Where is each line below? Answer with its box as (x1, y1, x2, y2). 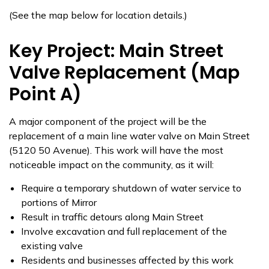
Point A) (9, 82, 82, 107)
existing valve (21, 240, 83, 252)
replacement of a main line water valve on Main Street (9, 130, 250, 142)
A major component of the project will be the (9, 115, 207, 127)
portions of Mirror (21, 196, 97, 208)
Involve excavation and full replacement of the (21, 225, 227, 237)
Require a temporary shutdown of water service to (21, 182, 241, 194)
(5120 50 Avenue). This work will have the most (9, 144, 223, 156)
